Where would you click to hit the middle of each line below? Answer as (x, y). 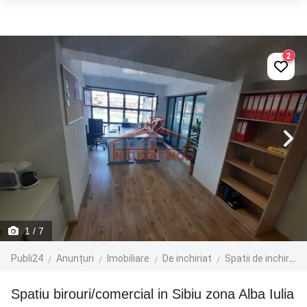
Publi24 (27, 258)
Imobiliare (128, 258)
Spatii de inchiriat (257, 258)
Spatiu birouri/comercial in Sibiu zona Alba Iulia (157, 294)
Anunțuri (75, 258)
